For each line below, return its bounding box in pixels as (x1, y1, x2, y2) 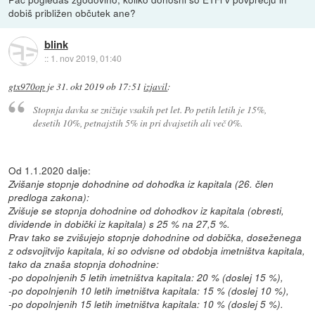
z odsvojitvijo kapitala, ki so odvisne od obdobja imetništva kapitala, (8, 244, 306, 258)
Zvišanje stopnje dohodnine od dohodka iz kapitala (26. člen (8, 177, 274, 191)
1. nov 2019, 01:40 (50, 52, 122, 65)
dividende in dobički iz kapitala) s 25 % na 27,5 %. (8, 217, 231, 231)
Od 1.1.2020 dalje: (8, 163, 91, 178)
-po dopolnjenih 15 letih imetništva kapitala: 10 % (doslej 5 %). (8, 297, 284, 311)
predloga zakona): (8, 191, 90, 205)
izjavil (143, 79, 168, 93)
